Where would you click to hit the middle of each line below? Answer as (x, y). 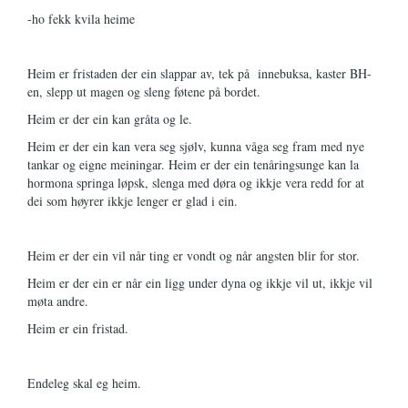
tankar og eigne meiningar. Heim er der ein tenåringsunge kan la (193, 164)
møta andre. (60, 301)
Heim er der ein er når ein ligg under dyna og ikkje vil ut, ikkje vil (200, 283)
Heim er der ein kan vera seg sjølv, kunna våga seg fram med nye (196, 146)
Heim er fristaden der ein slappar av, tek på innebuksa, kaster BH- (199, 73)
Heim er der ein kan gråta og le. (112, 119)
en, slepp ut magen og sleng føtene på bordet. (144, 92)
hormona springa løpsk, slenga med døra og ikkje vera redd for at (196, 183)
